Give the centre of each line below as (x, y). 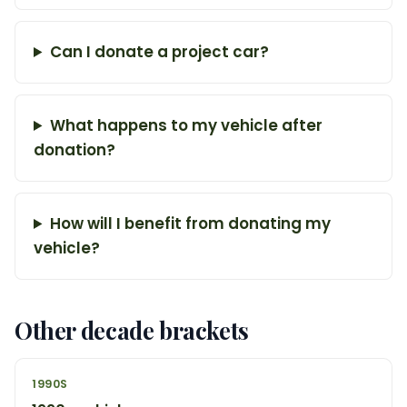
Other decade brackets (132, 330)
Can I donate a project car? (159, 52)
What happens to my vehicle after (186, 125)
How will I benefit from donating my (190, 223)
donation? (74, 150)
